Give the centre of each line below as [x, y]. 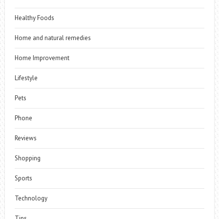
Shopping [27, 158]
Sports [23, 178]
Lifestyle [26, 78]
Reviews [25, 138]
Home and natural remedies [53, 38]
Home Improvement [42, 58]
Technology [31, 198]
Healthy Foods [34, 18]
